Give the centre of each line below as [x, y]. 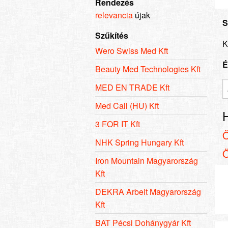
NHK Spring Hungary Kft [139, 142]
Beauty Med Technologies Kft [148, 69]
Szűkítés [112, 35]
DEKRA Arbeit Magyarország [148, 191]
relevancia [114, 15]
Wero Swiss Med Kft [132, 50]
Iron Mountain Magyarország [147, 160]
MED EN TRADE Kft [132, 87]
